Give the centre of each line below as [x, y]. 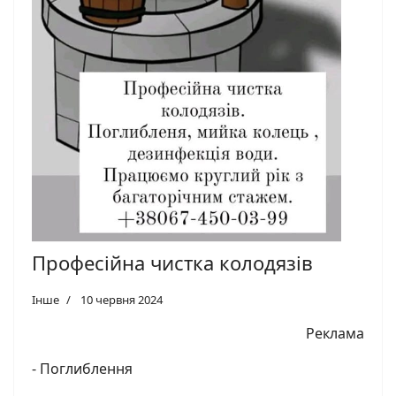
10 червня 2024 [122, 299]
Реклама [335, 333]
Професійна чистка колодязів [172, 262]
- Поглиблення [82, 368]
